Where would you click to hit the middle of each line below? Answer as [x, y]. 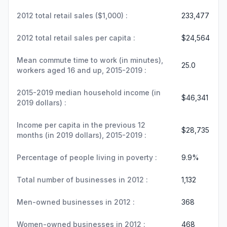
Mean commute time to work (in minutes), [90, 60]
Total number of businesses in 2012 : [82, 180]
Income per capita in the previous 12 [81, 125]
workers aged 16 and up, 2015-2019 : [82, 70]
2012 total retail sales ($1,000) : [72, 15]
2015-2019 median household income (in [89, 92]
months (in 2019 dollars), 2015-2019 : [82, 135]
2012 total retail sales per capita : [76, 38]
